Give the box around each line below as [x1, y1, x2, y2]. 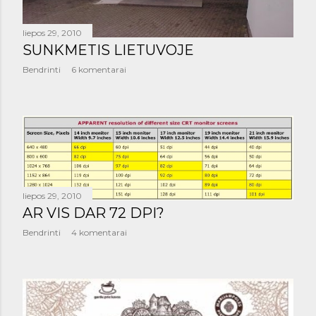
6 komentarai [71, 64, 126, 75]
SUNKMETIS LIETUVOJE [23, 42, 194, 59]
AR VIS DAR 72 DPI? [23, 204, 164, 221]
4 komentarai [71, 226, 127, 238]
